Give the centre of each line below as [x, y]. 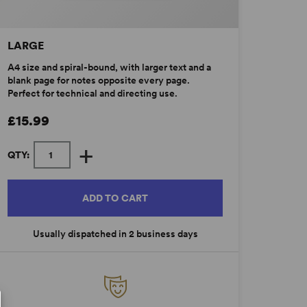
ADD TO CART [115, 198]
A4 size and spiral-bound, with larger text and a [109, 67]
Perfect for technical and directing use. [92, 94]
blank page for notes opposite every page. [98, 81]
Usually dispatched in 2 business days [115, 234]
